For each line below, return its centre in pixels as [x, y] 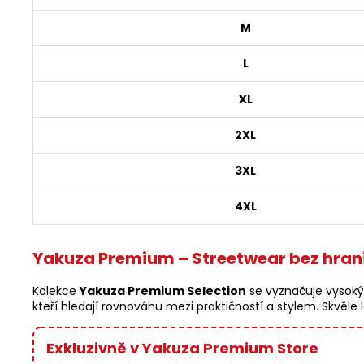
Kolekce [56, 291]
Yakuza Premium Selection [163, 291]
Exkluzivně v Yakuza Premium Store [182, 349]
